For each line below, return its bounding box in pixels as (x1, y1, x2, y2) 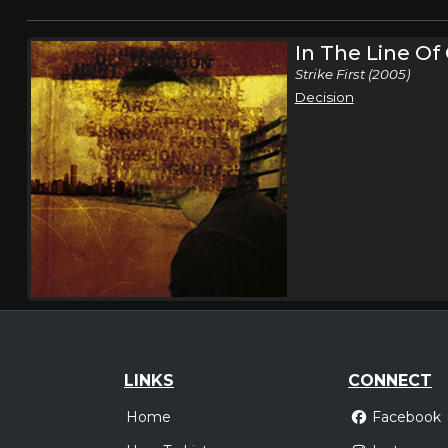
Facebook (371, 408, 441, 427)
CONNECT (348, 370, 432, 390)
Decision (294, 89, 354, 105)
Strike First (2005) (294, 66, 410, 82)
